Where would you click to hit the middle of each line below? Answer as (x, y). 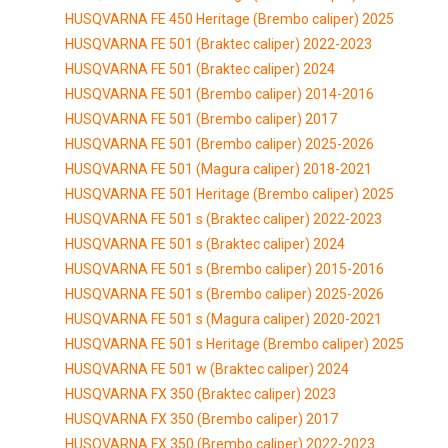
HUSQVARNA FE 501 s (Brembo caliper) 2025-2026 (224, 293)
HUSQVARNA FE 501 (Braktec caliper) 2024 (200, 68)
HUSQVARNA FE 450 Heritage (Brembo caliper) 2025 (229, 18)
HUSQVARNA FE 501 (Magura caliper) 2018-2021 (218, 168)
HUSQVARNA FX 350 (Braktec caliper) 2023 (200, 393)
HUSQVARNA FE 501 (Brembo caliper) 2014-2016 (219, 93)
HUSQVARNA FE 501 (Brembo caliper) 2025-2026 (219, 143)
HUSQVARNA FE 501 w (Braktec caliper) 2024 (207, 368)
